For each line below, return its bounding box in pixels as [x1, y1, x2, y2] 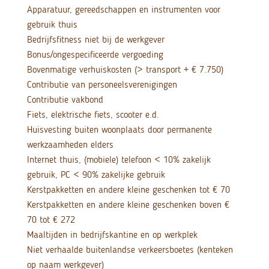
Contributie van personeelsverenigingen [26, 79, 177, 91]
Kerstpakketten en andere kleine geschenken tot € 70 [26, 184, 230, 196]
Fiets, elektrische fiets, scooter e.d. [26, 109, 159, 121]
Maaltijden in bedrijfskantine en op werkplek [26, 229, 198, 241]
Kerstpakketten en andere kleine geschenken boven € [26, 199, 232, 211]
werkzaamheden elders [26, 139, 113, 151]
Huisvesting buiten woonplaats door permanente [26, 124, 212, 136]
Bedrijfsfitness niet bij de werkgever [26, 34, 165, 46]
